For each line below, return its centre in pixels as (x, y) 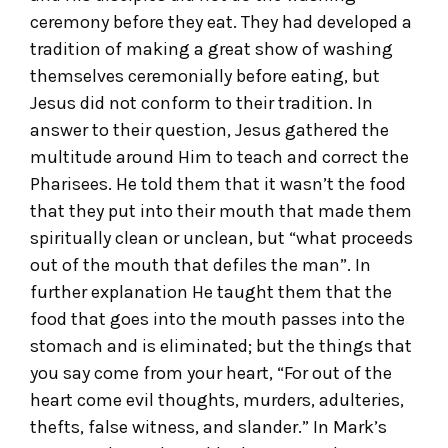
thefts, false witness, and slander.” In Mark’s (208, 426)
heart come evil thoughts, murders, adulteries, (217, 399)
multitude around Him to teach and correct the (219, 156)
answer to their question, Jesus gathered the (209, 129)
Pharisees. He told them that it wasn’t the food (218, 183)
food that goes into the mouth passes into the (217, 318)
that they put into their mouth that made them (221, 210)
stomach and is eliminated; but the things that (221, 345)
